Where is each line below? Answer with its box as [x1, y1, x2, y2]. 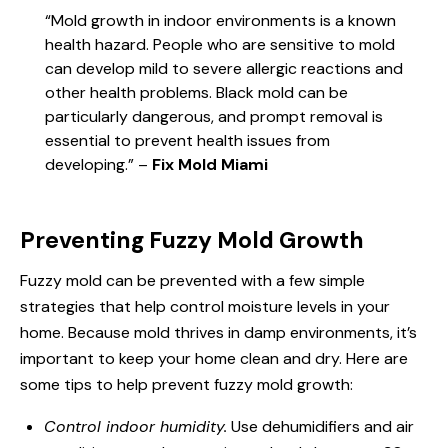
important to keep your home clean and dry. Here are [20, 348, 408, 369]
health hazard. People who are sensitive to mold [45, 34, 395, 55]
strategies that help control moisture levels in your [20, 296, 390, 317]
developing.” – [45, 154, 152, 175]
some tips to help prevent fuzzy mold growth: [20, 374, 353, 395]
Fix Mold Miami [152, 154, 268, 175]
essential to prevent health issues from [45, 130, 330, 151]
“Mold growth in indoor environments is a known [45, 10, 396, 31]
